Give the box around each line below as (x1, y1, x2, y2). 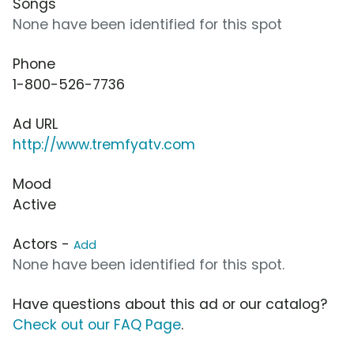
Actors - (13, 235, 73, 254)
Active (13, 195, 56, 215)
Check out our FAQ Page (13, 315, 181, 335)
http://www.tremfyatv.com (13, 135, 195, 155)
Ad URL (13, 115, 58, 134)
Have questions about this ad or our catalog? (13, 295, 327, 314)
